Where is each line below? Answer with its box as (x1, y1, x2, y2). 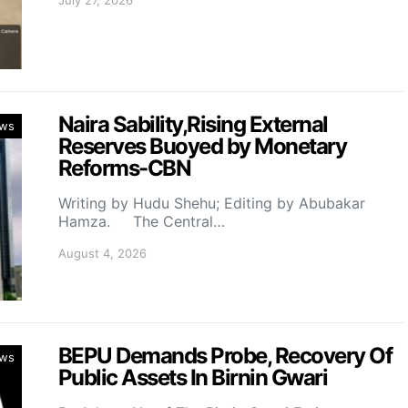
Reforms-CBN (58, 154, 195, 181)
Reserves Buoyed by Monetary (58, 132, 347, 159)
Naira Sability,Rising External (58, 110, 328, 138)
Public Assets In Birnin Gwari (58, 363, 328, 391)
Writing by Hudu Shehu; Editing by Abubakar (58, 193, 365, 212)
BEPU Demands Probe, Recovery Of (58, 342, 393, 369)
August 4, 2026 (58, 245, 147, 260)
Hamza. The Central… (58, 211, 225, 230)
